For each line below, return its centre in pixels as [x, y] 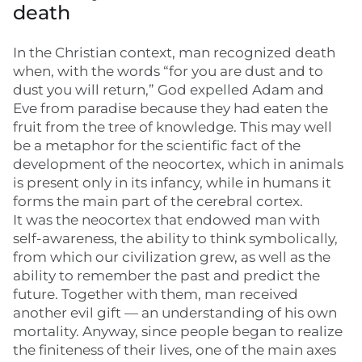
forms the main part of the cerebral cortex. [158, 201]
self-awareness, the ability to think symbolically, [175, 238]
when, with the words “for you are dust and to [168, 71]
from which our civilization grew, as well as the [172, 257]
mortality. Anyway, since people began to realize [178, 331]
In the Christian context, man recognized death [174, 53]
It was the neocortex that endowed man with [166, 220]
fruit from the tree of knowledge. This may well [173, 127]
